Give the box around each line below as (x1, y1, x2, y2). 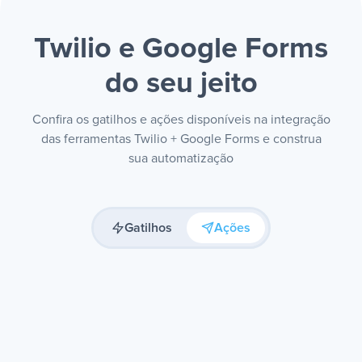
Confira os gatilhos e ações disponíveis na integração (32, 113, 330, 126)
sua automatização (128, 152, 234, 165)
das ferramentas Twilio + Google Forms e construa (40, 133, 322, 145)
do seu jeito (104, 69, 258, 99)
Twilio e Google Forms (34, 35, 328, 64)
